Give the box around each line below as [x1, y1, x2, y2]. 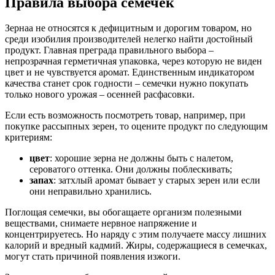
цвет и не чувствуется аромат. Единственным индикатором [5, 67, 254, 78]
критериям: [5, 132, 52, 143]
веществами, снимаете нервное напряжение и [5, 218, 197, 229]
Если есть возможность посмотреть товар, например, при [5, 110, 246, 121]
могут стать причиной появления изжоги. [5, 251, 180, 262]
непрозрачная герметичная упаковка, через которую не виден [5, 56, 262, 67]
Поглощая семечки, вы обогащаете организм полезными [5, 207, 242, 218]
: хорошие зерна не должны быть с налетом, [50, 153, 233, 164]
